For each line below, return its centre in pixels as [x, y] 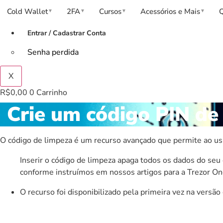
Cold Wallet [27, 11]
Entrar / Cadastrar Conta [67, 33]
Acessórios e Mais [170, 11]
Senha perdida [53, 52]
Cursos [110, 11]
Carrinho [52, 92]
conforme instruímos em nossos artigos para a [104, 172]
